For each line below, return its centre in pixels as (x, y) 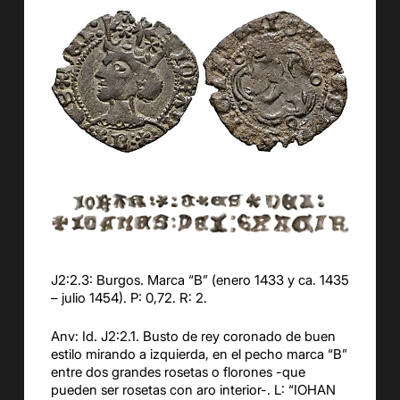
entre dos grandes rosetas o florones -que (178, 371)
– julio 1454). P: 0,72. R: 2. (129, 298)
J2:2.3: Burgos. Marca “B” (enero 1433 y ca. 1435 (200, 280)
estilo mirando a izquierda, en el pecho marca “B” (199, 354)
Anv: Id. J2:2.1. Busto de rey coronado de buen (193, 336)
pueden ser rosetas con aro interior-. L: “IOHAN (193, 389)
